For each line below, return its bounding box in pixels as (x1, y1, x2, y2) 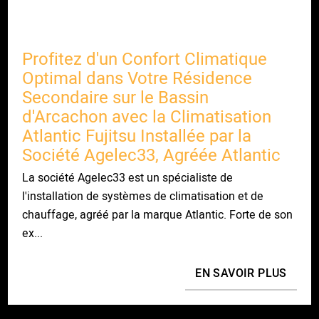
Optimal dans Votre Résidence (22, 66, 253, 90)
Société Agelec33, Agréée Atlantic (22, 143, 281, 167)
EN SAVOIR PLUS (195, 265, 287, 282)
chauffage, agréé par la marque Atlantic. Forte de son (22, 206, 293, 223)
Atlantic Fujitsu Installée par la (22, 124, 252, 148)
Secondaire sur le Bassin (22, 85, 209, 110)
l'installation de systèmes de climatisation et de (22, 188, 264, 204)
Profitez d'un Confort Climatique (22, 47, 268, 71)
